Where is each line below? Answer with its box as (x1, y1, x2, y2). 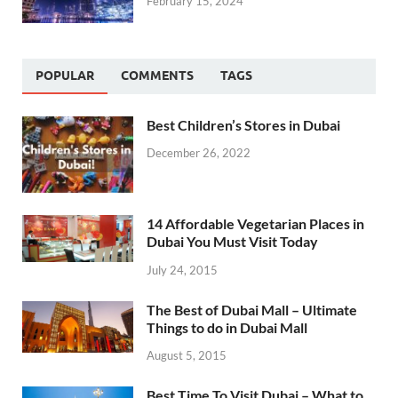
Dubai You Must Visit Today (147, 232, 318, 250)
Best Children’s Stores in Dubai (147, 115, 340, 133)
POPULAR (36, 68, 94, 83)
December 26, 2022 (147, 146, 251, 161)
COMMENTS (121, 68, 194, 83)
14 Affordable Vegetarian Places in (147, 214, 364, 232)
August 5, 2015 (147, 348, 227, 363)
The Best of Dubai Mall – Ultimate (147, 300, 357, 318)
